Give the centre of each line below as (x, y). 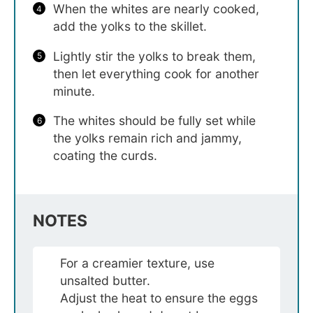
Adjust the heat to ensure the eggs (159, 298)
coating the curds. (105, 156)
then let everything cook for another (156, 73)
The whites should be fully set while (154, 121)
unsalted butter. (105, 280)
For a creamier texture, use (138, 263)
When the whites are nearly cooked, (156, 9)
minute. (74, 91)
